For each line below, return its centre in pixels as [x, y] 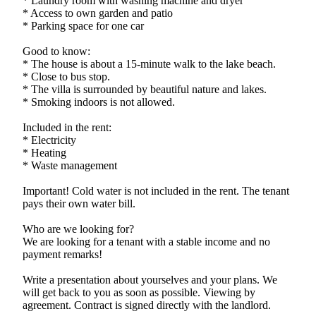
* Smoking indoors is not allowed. [99, 102]
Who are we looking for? [78, 229]
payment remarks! [62, 254]
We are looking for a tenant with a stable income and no [146, 241]
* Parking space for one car [83, 25]
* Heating [44, 152]
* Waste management [70, 165]
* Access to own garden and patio [98, 13]
